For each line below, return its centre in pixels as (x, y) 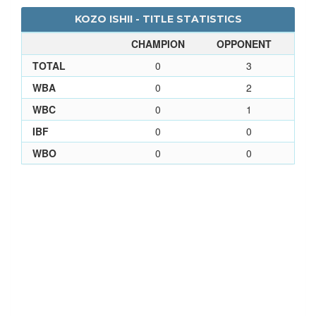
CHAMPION (158, 43)
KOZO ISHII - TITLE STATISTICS (158, 19)
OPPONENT (244, 43)
